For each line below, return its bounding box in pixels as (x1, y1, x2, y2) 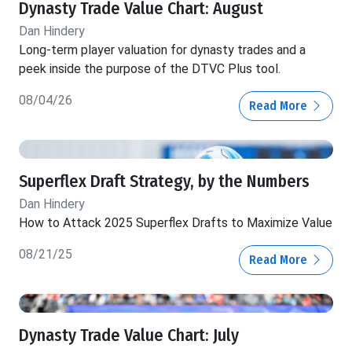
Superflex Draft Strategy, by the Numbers (19, 171, 310, 192)
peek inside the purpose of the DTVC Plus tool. (19, 61, 280, 77)
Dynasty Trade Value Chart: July (19, 325, 239, 346)
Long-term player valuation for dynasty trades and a (19, 42, 306, 58)
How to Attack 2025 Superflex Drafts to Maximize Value (19, 215, 332, 231)
